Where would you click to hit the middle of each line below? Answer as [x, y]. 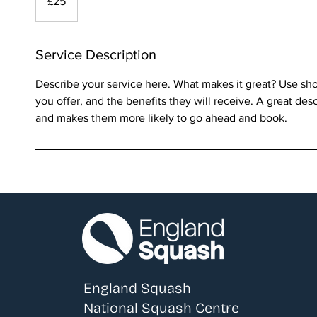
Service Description [96, 55]
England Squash [138, 288]
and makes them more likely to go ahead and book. [161, 118]
